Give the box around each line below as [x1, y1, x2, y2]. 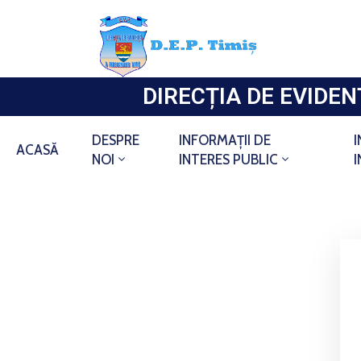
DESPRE [92, 132, 139, 148]
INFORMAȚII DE [179, 132, 272, 148]
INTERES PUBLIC [179, 151, 279, 168]
